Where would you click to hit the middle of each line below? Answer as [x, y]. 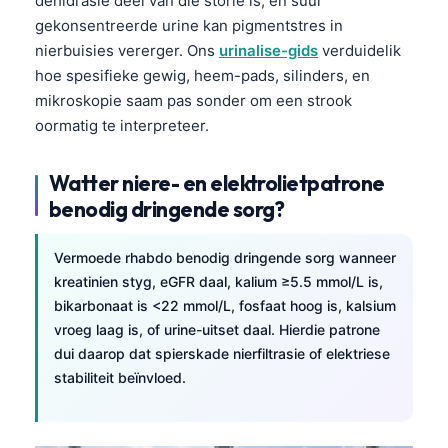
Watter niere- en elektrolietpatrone [217, 182]
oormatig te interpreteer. [122, 125]
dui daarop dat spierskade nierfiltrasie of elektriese [222, 353]
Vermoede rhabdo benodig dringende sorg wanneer [225, 257]
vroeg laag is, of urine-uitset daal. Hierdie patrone [217, 329]
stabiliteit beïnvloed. [120, 377]
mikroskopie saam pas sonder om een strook [193, 100]
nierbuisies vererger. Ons [127, 50]
